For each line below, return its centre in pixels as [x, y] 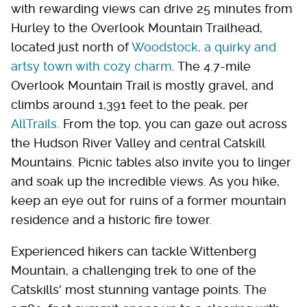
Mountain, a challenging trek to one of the [134, 271]
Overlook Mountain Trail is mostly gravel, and [142, 86]
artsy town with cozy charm [91, 66]
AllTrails [34, 124]
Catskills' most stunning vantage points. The [139, 290]
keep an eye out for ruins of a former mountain [149, 201]
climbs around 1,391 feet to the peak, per [130, 105]
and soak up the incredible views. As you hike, [145, 182]
